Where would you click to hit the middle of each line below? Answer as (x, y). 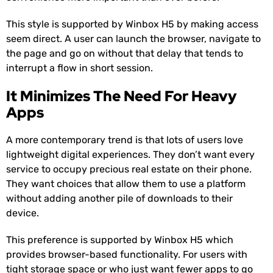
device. (23, 213)
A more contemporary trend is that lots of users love (125, 140)
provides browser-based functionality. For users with (127, 255)
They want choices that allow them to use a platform (126, 184)
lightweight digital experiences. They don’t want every (130, 155)
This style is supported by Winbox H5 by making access (132, 24)
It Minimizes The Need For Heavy (121, 96)
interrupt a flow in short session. (80, 68)
